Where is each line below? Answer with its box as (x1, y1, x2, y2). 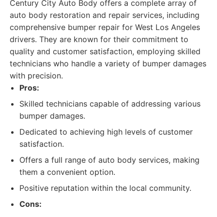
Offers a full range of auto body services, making (19, 155, 200, 165)
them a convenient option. (19, 167, 115, 177)
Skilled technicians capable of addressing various (19, 99, 201, 108)
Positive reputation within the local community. (19, 183, 191, 193)
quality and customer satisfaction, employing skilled (10, 46, 201, 56)
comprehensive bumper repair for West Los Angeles (10, 22, 200, 32)
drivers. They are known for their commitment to (10, 34, 188, 44)
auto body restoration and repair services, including (10, 10, 200, 20)
